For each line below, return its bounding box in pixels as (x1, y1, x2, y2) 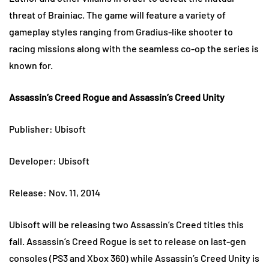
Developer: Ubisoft (9, 155, 89, 167)
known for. (9, 59, 69, 71)
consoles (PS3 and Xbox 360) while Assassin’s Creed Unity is (9, 252, 259, 264)
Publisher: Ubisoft (9, 123, 86, 135)
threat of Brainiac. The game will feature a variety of (9, 9, 226, 21)
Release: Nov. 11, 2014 (9, 187, 100, 199)
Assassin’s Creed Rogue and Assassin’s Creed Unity (9, 91, 225, 103)
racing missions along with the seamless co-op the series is (9, 43, 259, 55)
